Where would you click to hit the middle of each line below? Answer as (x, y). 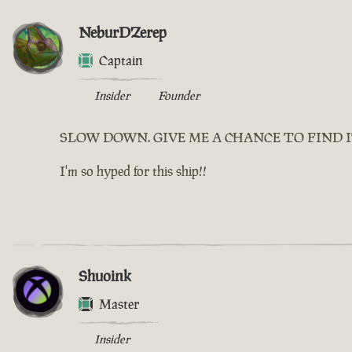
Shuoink (105, 276)
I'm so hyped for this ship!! (133, 172)
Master (119, 304)
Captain (121, 61)
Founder (179, 96)
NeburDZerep (123, 33)
